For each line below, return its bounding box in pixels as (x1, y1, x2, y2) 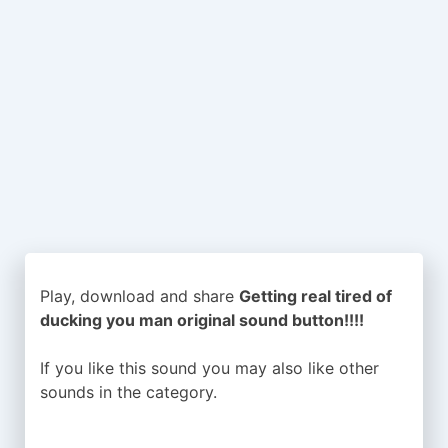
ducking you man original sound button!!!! (40, 309, 364, 330)
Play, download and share (40, 285, 239, 306)
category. (146, 381, 217, 402)
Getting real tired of (239, 285, 392, 306)
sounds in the (40, 381, 146, 402)
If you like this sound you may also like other (40, 357, 379, 378)
